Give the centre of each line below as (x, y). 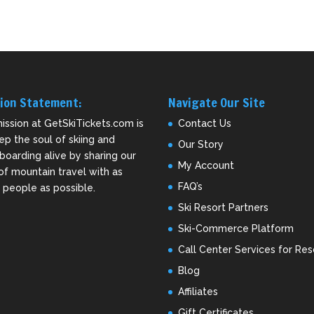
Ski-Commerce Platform (236, 229)
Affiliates (198, 292)
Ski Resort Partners (224, 208)
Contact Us (205, 124)
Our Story (201, 145)
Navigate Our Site (217, 103)
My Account (206, 166)
